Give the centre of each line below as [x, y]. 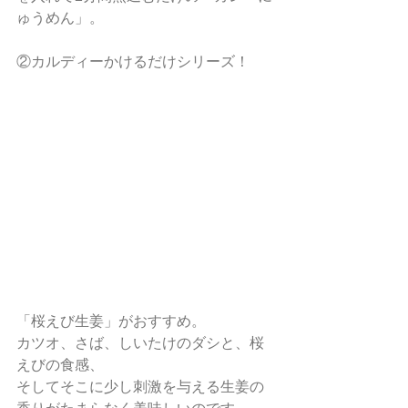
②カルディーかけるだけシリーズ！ [133, 61]
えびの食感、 [60, 365]
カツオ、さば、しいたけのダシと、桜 [140, 343]
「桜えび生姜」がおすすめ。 [111, 321]
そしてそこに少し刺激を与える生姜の [140, 387]
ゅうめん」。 [60, 18]
